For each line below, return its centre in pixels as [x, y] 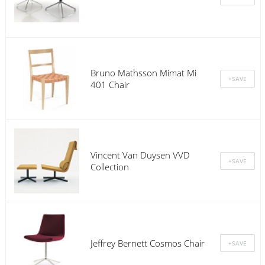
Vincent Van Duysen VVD [140, 155]
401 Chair [110, 84]
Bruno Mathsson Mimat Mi [143, 72]
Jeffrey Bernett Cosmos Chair [147, 243]
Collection [109, 167]
